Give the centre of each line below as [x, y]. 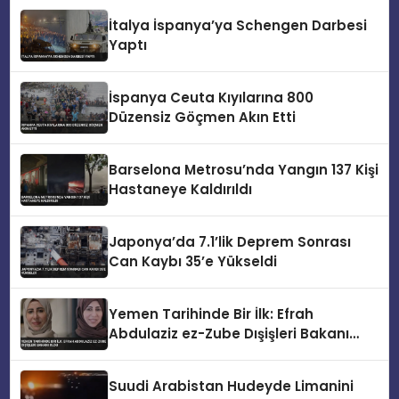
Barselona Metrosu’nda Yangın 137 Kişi [244, 170]
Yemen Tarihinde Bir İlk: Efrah [212, 314]
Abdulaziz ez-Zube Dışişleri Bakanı [229, 334]
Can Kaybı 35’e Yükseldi [193, 262]
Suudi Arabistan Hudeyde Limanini [232, 387]
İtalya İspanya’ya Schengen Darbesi [238, 26]
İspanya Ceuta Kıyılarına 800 [212, 98]
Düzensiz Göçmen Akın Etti [203, 118]
